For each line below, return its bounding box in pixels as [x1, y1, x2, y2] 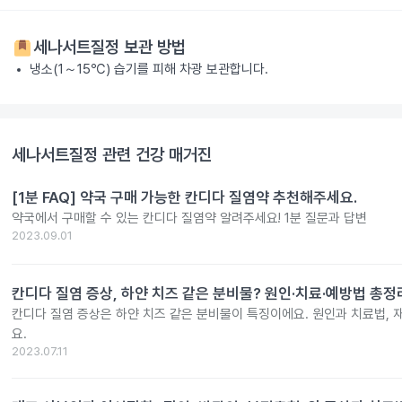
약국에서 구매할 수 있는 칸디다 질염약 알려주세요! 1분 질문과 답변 [12, 210, 367, 227]
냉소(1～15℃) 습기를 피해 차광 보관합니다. [30, 61, 268, 78]
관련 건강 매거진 [98, 144, 212, 166]
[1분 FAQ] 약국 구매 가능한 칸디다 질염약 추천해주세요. [12, 188, 357, 207]
